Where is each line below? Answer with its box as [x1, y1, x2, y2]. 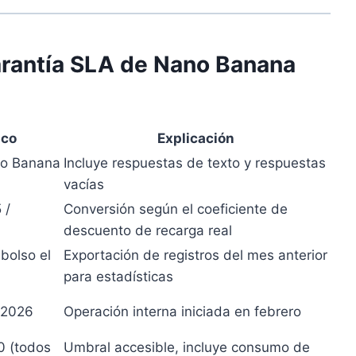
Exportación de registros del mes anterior [64, 247, 327, 264]
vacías [64, 176, 104, 193]
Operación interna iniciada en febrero [64, 304, 301, 320]
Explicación [157, 130, 234, 147]
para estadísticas [64, 269, 173, 285]
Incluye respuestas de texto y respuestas [64, 155, 326, 172]
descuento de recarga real [64, 222, 232, 239]
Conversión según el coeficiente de [64, 201, 288, 218]
